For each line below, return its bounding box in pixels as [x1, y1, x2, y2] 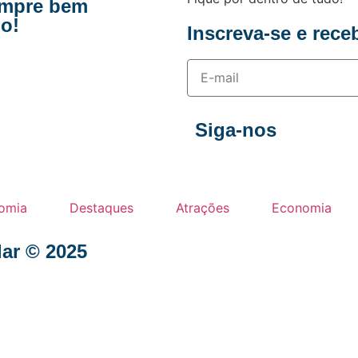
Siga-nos [195, 118, 276, 141]
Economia [271, 199, 332, 216]
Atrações [175, 199, 229, 216]
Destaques [69, 199, 133, 216]
